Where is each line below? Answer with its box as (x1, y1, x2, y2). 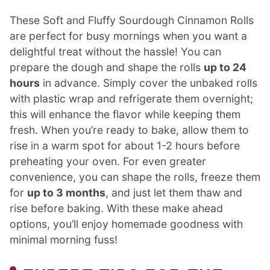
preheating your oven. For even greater (10, 154, 206, 168)
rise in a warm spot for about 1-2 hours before (10, 139, 240, 152)
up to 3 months (27, 186, 105, 199)
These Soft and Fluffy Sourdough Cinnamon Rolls (10, 13, 254, 27)
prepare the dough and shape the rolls (10, 60, 204, 74)
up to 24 (204, 60, 246, 74)
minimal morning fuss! (10, 233, 118, 246)
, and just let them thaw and (105, 186, 242, 199)
